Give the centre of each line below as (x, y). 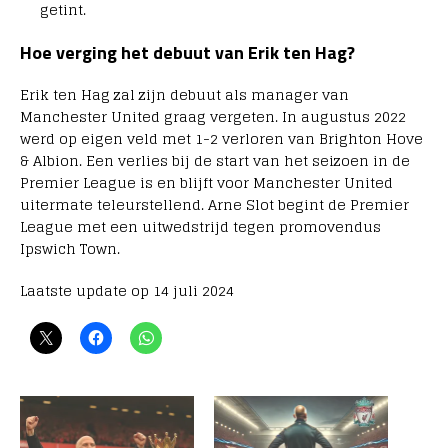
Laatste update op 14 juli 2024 (127, 291)
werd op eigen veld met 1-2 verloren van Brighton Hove (221, 139)
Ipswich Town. (70, 249)
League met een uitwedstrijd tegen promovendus (200, 227)
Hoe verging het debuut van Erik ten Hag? (187, 53)
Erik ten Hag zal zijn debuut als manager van (184, 95)
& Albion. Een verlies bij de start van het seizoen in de (215, 161)
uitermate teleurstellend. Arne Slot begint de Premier (214, 205)
